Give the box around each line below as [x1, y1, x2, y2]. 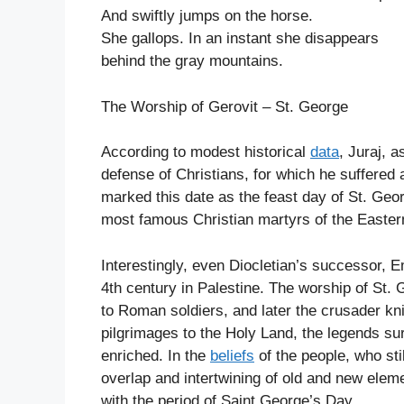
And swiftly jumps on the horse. [101, 7, 313, 25]
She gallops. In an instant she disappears [101, 30, 379, 48]
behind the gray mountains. [101, 52, 283, 70]
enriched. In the [101, 346, 210, 364]
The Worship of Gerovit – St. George [101, 97, 348, 115]
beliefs [210, 346, 254, 364]
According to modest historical [101, 143, 310, 161]
